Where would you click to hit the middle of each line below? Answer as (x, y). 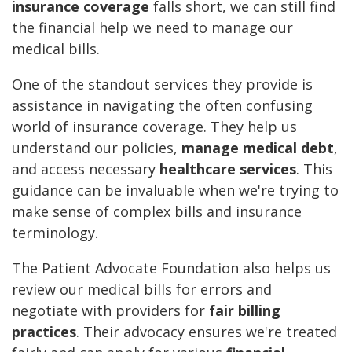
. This (314, 169)
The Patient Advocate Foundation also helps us (171, 268)
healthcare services (228, 169)
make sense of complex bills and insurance (157, 212)
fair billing (245, 311)
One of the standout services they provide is (162, 84)
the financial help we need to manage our (152, 28)
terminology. (55, 233)
